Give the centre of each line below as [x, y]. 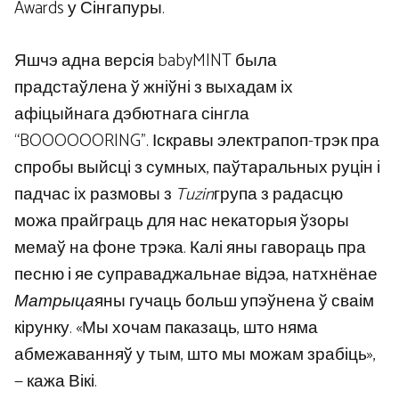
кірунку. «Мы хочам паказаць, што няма [166, 328]
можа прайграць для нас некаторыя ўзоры [182, 221]
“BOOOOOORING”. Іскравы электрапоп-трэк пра [197, 141]
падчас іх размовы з [95, 194]
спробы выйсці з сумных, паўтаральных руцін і [197, 167]
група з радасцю [278, 194]
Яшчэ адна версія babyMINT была [146, 61]
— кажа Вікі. [56, 381]
